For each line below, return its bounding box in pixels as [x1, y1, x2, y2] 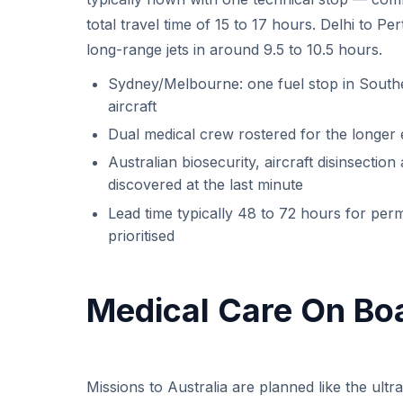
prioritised [108, 226, 175, 245]
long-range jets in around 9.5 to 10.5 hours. [86, 40, 382, 58]
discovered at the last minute [108, 175, 303, 194]
